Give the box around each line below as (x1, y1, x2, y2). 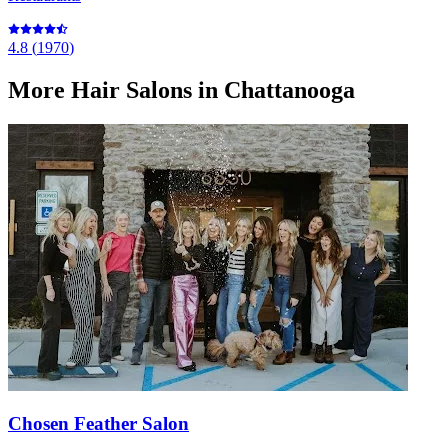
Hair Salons (71, 76, 192, 103)
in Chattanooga (192, 76, 355, 103)
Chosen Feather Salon (8, 413, 189, 435)
